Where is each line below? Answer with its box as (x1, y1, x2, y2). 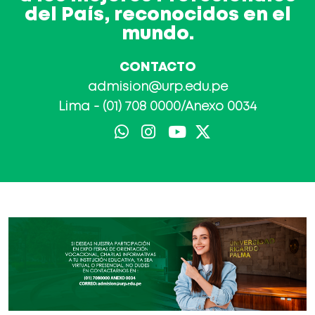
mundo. (121, 25, 194, 43)
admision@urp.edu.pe (87, 82, 228, 93)
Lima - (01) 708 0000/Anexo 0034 (58, 101, 257, 112)
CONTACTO (119, 62, 196, 73)
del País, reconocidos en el (24, 6, 291, 24)
